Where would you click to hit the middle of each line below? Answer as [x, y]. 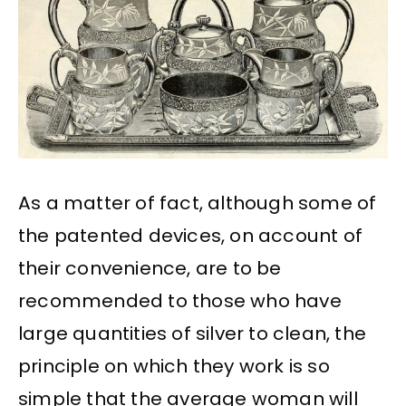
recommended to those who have [180, 300]
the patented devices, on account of [191, 235]
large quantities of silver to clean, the [193, 333]
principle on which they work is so [174, 366]
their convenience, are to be [150, 268]
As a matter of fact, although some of [198, 203]
